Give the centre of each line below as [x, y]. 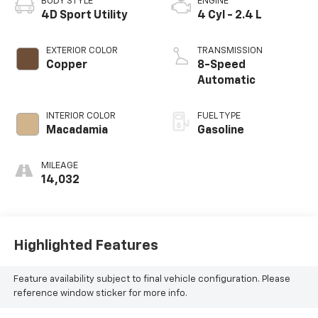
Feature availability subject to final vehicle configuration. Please [152, 280]
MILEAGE [59, 166]
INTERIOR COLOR [81, 116]
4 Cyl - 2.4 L [230, 16]
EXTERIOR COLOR [82, 51]
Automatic [226, 81]
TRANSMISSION [230, 51]
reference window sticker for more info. [100, 294]
